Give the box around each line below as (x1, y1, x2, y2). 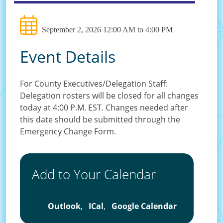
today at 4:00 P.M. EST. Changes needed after (20, 102, 188, 113)
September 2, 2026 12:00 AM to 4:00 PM (40, 25, 173, 34)
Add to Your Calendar (32, 165, 156, 184)
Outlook (48, 201, 81, 212)
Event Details (20, 46, 115, 68)
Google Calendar (111, 201, 177, 212)
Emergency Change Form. (20, 126, 116, 137)
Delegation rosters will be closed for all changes (20, 90, 199, 102)
